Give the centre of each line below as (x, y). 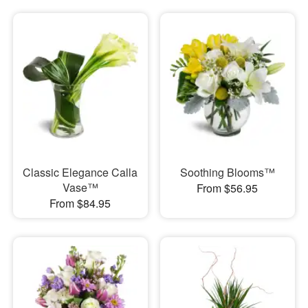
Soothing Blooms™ (227, 172)
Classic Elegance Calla (80, 172)
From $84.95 (80, 203)
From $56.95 (228, 188)
